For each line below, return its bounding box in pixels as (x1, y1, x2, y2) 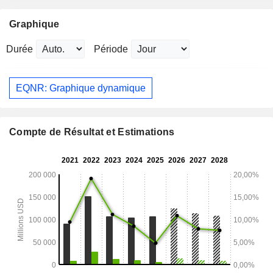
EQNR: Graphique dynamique (16, 82, 146, 93)
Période (94, 44, 128, 55)
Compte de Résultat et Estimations (9, 127, 175, 138)
